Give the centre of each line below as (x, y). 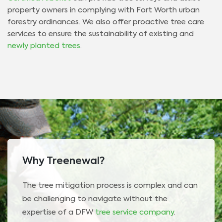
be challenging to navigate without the (95, 199)
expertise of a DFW (59, 213)
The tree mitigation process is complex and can (110, 186)
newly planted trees (44, 46)
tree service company (135, 213)
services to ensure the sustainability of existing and (101, 34)
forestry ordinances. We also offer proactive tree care (106, 22)
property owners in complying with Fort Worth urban (104, 10)
